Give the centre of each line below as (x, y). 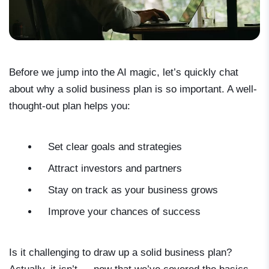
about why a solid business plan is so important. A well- (133, 89)
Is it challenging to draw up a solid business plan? (120, 253)
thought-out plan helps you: (70, 106)
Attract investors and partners (115, 169)
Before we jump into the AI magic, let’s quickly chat (124, 73)
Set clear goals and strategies (115, 147)
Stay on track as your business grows (133, 190)
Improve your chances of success (124, 212)
